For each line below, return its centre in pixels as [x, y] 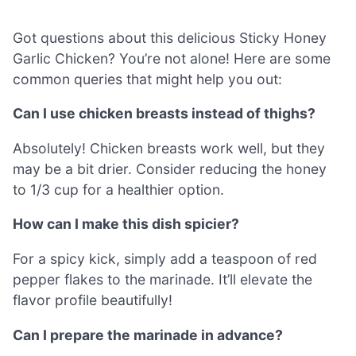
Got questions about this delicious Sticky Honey [170, 37]
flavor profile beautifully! [93, 300]
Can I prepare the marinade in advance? [148, 335]
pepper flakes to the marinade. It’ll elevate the [163, 279]
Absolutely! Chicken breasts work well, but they [169, 148]
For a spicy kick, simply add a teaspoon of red [165, 258]
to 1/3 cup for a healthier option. [118, 189]
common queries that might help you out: [147, 79]
